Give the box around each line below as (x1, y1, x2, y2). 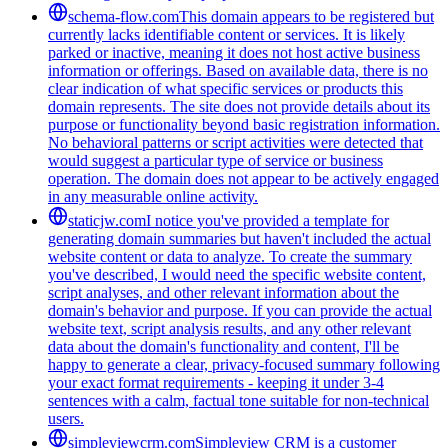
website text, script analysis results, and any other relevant (48, 319, 411, 337)
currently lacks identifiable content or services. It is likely (48, 25, 405, 43)
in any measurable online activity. (48, 187, 258, 205)
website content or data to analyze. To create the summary (48, 247, 412, 265)
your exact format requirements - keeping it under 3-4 (48, 373, 384, 391)
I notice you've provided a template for (146, 211, 389, 229)
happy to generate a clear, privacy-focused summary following (48, 355, 440, 373)
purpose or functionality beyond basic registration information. (48, 115, 440, 133)
